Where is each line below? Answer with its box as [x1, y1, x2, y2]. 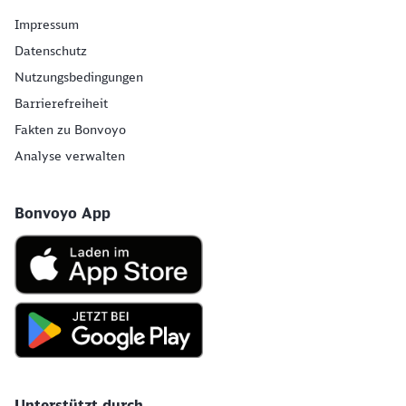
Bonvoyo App [14, 203, 111, 222]
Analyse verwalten [14, 147, 125, 164]
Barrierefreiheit [14, 94, 108, 111]
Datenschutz [14, 42, 87, 59]
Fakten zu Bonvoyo [14, 121, 126, 138]
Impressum [14, 15, 79, 33]
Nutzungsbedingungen [14, 68, 143, 85]
